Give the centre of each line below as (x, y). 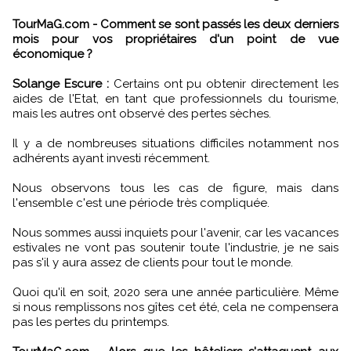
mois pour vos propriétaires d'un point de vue (175, 39)
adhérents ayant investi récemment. (111, 158)
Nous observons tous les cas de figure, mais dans (175, 188)
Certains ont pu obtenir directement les (223, 83)
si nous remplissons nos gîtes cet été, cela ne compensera (175, 307)
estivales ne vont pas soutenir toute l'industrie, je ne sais (175, 247)
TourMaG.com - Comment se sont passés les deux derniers (175, 24)
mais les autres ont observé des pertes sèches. (142, 113)
